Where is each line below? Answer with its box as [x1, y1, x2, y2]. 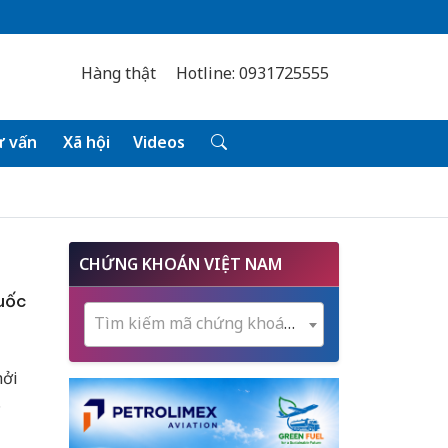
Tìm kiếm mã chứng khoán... [283, 312, 295, 334]
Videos [132, 131, 185, 153]
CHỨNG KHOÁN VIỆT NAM [78, 253, 282, 275]
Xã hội [62, 131, 110, 153]
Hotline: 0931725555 [175, 62, 329, 84]
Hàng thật [80, 62, 156, 84]
